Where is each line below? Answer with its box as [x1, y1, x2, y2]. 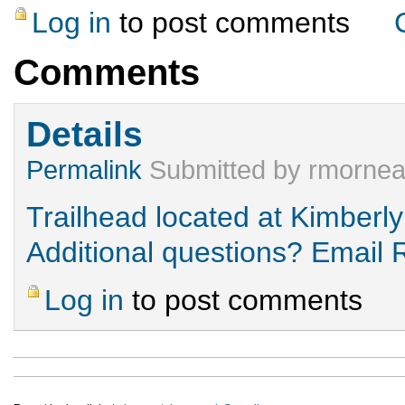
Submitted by [142, 155, 309, 184]
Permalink [26, 155, 143, 184]
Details [26, 114, 144, 154]
